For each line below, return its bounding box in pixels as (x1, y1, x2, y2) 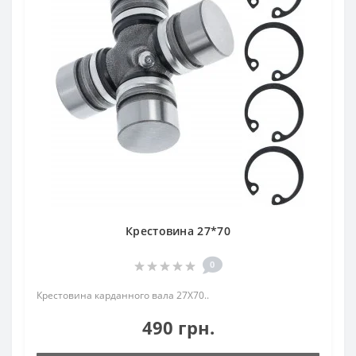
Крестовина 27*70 (126, 223, 230, 238)
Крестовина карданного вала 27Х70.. (37, 288, 209, 302)
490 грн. (141, 315, 215, 339)
